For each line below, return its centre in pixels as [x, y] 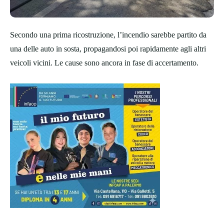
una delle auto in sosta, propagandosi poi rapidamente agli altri [108, 49]
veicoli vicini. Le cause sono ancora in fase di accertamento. [104, 63]
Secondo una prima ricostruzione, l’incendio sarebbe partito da [108, 35]
